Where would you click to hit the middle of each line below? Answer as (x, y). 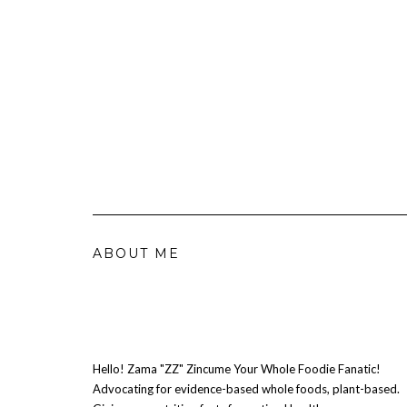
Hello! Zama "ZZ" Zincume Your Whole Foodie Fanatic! (237, 368)
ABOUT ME (136, 253)
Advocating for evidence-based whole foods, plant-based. (246, 388)
